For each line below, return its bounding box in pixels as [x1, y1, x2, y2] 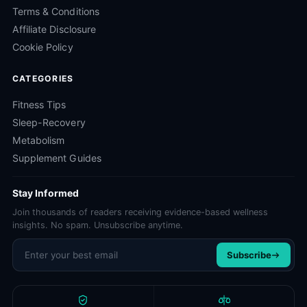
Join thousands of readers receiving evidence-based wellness [12, 207, 268, 217]
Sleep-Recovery [12, 116, 86, 128]
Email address [12, 240, 84, 254]
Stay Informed [12, 188, 79, 199]
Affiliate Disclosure [12, 23, 96, 35]
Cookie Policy [12, 41, 73, 53]
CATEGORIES [12, 73, 74, 84]
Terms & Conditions [12, 5, 99, 17]
